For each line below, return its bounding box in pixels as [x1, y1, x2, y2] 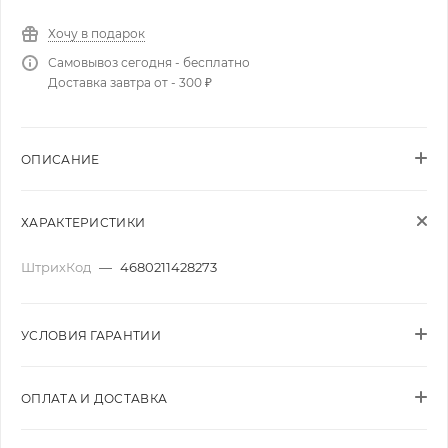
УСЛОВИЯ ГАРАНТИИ [21, 328, 161, 343]
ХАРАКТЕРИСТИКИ [21, 215, 146, 230]
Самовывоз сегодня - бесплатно [48, 55, 250, 70]
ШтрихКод [21, 259, 94, 275]
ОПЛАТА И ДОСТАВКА [21, 391, 168, 406]
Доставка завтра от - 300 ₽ [48, 75, 212, 90]
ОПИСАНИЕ [21, 152, 100, 167]
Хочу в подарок [48, 26, 145, 41]
